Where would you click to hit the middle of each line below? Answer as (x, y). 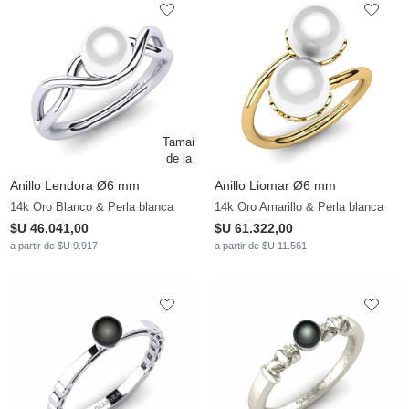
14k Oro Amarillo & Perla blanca (299, 207)
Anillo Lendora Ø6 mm (75, 186)
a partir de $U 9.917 (54, 246)
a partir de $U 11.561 (261, 246)
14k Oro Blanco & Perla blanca (92, 207)
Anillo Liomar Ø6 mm (275, 186)
